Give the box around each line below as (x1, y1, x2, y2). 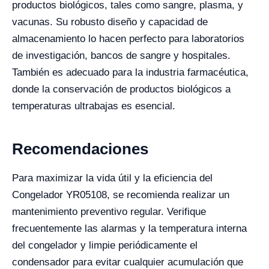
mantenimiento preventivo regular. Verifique (12, 206, 206, 217)
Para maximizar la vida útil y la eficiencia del (12, 172, 213, 184)
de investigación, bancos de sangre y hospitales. (12, 50, 231, 61)
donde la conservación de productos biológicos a (12, 83, 231, 95)
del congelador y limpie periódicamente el (12, 240, 198, 251)
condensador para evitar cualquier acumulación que (12, 256, 243, 268)
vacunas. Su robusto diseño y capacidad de (12, 16, 208, 28)
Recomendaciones (12, 140, 148, 158)
